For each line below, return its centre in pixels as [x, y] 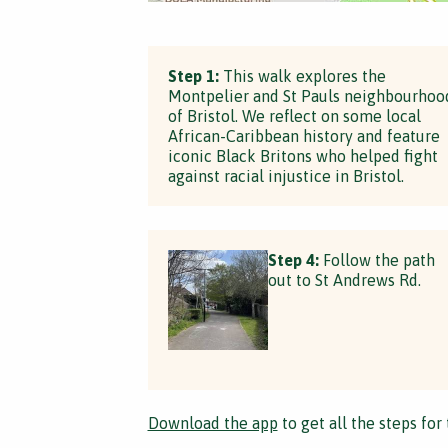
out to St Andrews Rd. [344, 280]
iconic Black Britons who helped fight [302, 156]
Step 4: [293, 260]
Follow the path [376, 260]
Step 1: [193, 76]
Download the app [212, 423]
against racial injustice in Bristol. [285, 176]
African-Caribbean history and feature [303, 136]
